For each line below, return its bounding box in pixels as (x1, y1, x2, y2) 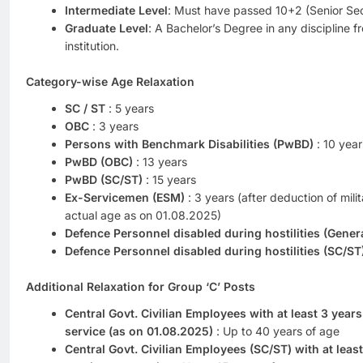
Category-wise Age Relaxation (26, 74, 194, 88)
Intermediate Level (65, 2, 168, 17)
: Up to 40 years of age (213, 323, 340, 338)
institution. (65, 38, 119, 53)
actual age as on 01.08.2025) (65, 207, 221, 222)
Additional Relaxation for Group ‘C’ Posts (26, 279, 255, 293)
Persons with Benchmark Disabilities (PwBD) (65, 136, 314, 151)
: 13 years (133, 154, 187, 169)
